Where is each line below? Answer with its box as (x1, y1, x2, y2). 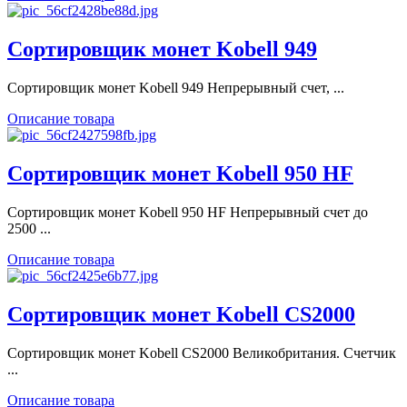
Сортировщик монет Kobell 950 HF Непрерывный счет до (7, 203, 368, 220)
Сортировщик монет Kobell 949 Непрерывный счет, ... (7, 79, 344, 95)
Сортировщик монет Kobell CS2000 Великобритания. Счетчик (7, 344, 396, 361)
